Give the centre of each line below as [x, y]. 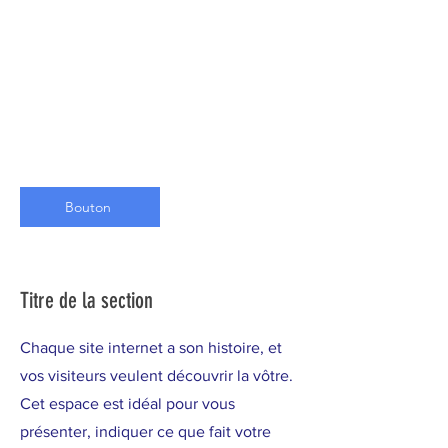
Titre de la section [86, 300]
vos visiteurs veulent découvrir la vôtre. [156, 375]
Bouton [88, 207]
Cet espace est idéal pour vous [127, 403]
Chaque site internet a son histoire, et [151, 347]
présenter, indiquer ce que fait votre [145, 431]
